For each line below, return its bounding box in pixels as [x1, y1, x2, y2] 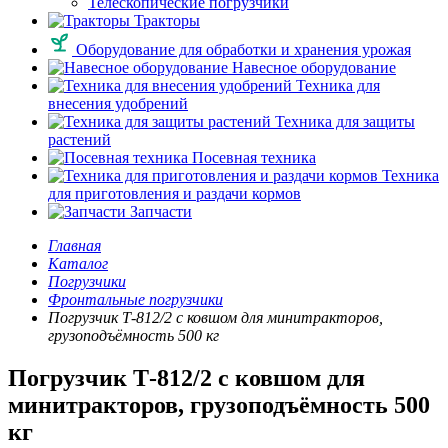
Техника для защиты [271, 113, 415, 130]
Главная [48, 237, 101, 254]
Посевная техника [188, 149, 316, 166]
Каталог [48, 255, 108, 272]
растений [48, 131, 111, 148]
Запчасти [126, 203, 192, 220]
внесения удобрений [48, 95, 188, 112]
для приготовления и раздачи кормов [48, 185, 301, 202]
